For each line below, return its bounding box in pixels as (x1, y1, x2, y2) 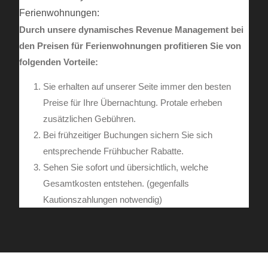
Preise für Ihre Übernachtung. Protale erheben (43, 98, 223, 108)
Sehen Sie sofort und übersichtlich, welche (43, 162, 209, 173)
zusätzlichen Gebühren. (43, 114, 136, 124)
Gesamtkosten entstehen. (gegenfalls (43, 178, 190, 189)
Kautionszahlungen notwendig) (43, 194, 163, 205)
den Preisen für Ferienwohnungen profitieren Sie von (19, 40, 242, 51)
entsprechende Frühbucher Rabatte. (43, 146, 184, 157)
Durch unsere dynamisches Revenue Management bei (19, 24, 244, 35)
